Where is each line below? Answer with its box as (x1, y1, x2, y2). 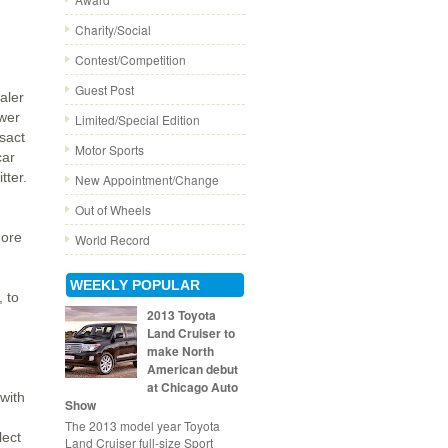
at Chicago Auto (146, 378, 238, 397)
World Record (75, 231, 150, 248)
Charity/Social (75, 21, 151, 38)
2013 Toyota (146, 306, 216, 325)
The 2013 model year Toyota (65, 416, 220, 434)
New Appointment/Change (75, 171, 219, 188)
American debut (146, 360, 238, 379)
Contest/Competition (75, 51, 186, 68)
